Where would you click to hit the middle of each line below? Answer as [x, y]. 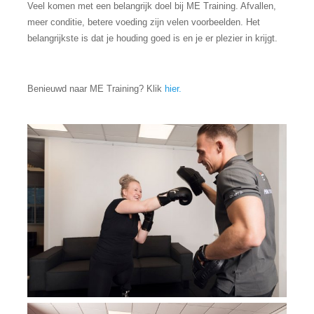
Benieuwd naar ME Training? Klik [96, 89]
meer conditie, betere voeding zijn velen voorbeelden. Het [144, 22]
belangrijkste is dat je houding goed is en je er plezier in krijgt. [152, 38]
